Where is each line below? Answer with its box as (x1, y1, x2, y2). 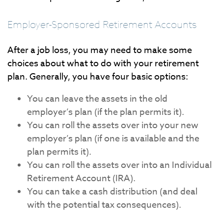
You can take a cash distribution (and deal (27, 185, 197, 199)
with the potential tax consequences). (27, 198, 181, 212)
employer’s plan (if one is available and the (27, 132, 199, 146)
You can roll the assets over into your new (27, 119, 198, 133)
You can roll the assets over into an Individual (27, 159, 212, 172)
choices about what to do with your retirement (7, 57, 199, 71)
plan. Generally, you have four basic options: (7, 70, 188, 84)
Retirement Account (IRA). (27, 172, 136, 186)
